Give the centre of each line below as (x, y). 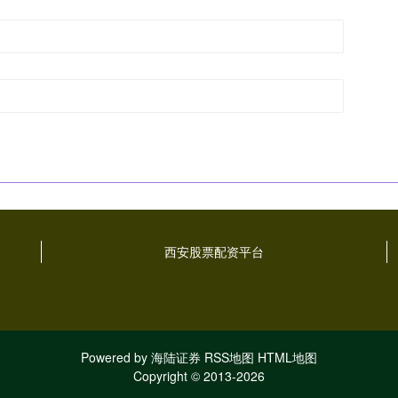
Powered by (116, 358)
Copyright (162, 376)
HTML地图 (287, 358)
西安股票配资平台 (214, 252)
